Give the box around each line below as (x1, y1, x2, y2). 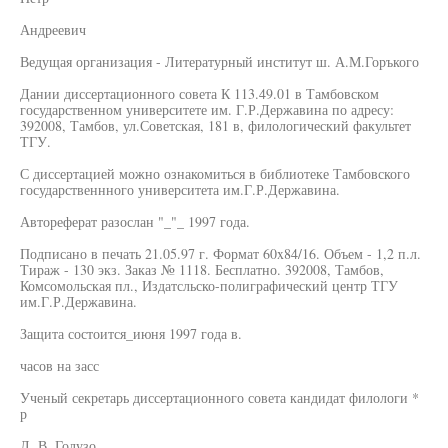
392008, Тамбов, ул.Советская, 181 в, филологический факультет (20, 116, 411, 135)
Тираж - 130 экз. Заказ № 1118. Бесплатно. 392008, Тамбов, (20, 260, 384, 279)
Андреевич (20, 20, 86, 39)
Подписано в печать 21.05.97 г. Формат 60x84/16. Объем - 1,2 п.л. (20, 244, 421, 263)
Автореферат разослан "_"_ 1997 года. (20, 212, 250, 231)
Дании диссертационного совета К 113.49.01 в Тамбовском (20, 84, 379, 103)
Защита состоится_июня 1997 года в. (20, 324, 242, 343)
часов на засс (20, 356, 99, 375)
